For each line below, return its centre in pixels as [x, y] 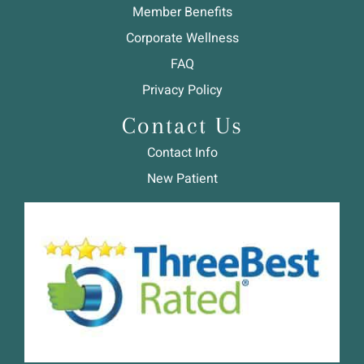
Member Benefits [182, 13]
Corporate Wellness [182, 39]
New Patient [182, 179]
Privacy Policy [182, 91]
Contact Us [182, 126]
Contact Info [182, 153]
